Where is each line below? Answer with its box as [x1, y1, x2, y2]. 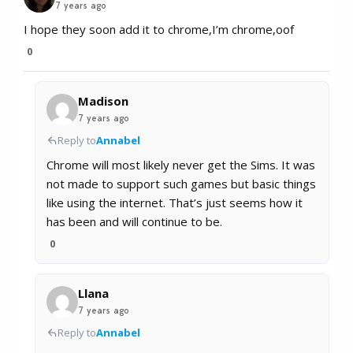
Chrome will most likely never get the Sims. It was [46, 157, 315, 173]
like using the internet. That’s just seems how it [46, 195, 303, 211]
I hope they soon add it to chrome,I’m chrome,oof [24, 21, 294, 38]
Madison [78, 93, 128, 110]
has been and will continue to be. [46, 214, 222, 230]
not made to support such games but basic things [46, 176, 316, 192]
